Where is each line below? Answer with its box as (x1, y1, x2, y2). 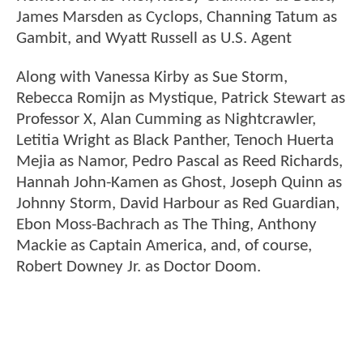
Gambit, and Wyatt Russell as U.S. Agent (16, 30, 292, 48)
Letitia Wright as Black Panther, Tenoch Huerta (16, 131, 334, 149)
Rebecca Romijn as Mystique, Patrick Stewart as (16, 89, 345, 107)
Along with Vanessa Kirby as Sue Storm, (16, 68, 288, 86)
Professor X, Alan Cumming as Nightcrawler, (16, 110, 316, 128)
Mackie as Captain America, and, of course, (16, 237, 312, 254)
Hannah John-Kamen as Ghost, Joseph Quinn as (16, 173, 342, 191)
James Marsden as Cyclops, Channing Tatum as (16, 9, 337, 27)
